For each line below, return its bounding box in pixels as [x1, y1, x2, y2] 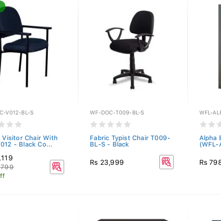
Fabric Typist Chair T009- [90, 134, 171, 142]
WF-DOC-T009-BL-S [90, 110, 145, 116]
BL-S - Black [90, 141, 129, 148]
